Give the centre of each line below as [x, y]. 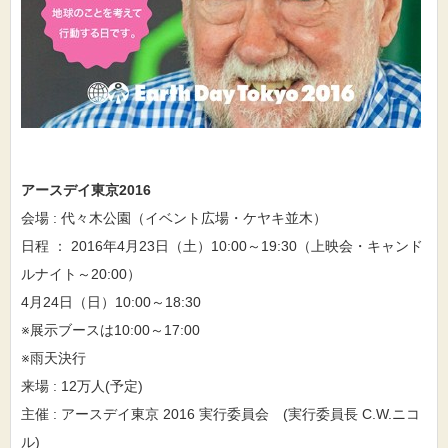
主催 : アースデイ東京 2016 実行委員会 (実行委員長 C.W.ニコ [220, 414]
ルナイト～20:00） [81, 274]
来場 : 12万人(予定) [82, 386]
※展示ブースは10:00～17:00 [110, 330]
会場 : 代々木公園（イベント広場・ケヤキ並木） [174, 218]
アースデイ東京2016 [86, 190]
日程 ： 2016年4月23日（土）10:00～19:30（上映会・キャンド [222, 246]
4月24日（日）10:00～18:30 [111, 302]
